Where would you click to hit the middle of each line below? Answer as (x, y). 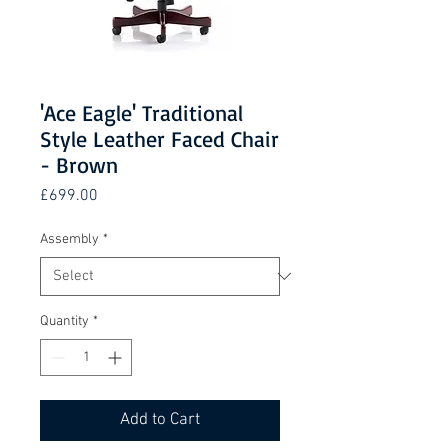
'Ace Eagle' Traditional (141, 112)
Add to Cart (160, 419)
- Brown (79, 164)
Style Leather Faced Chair (159, 138)
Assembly (69, 239)
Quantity (64, 321)
